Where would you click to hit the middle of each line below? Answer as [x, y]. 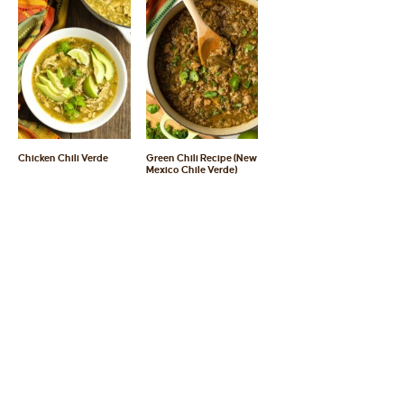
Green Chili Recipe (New [201, 158]
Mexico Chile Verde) [192, 170]
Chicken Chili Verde [64, 158]
